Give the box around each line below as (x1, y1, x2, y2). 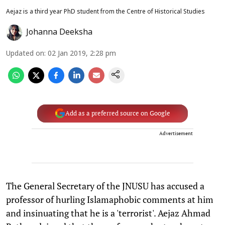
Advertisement (159, 130, 193, 137)
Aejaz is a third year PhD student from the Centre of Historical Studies (6, 8, 205, 16)
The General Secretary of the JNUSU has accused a (6, 179, 204, 192)
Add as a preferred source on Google (65, 109, 170, 118)
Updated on (6, 49, 44, 58)
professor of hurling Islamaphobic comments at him (6, 193, 213, 205)
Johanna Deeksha (26, 27, 92, 38)
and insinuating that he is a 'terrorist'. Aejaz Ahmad (6, 206, 210, 219)
